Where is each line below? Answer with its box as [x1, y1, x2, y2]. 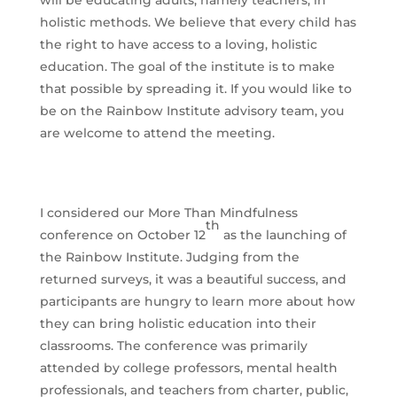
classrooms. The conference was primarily [39, 338, 307, 354]
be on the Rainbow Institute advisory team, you [39, 103, 344, 120]
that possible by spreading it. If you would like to [39, 81, 352, 97]
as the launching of [219, 227, 346, 244]
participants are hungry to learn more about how [39, 293, 355, 310]
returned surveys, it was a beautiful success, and [39, 271, 346, 288]
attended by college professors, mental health [39, 360, 338, 377]
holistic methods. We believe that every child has [39, 14, 356, 31]
